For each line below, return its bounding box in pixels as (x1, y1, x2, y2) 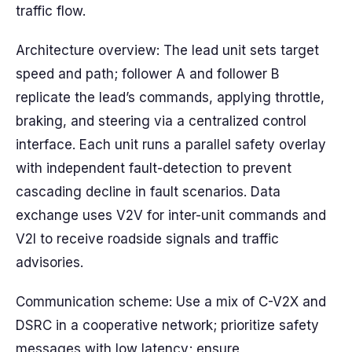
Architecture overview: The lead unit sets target (16, 42, 319, 58)
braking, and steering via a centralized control (16, 113, 306, 129)
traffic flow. (16, 3, 86, 19)
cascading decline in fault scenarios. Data (16, 184, 280, 200)
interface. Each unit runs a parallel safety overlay (16, 137, 326, 152)
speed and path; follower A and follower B (16, 66, 279, 82)
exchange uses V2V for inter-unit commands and (16, 207, 326, 223)
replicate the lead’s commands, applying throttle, (16, 90, 324, 105)
